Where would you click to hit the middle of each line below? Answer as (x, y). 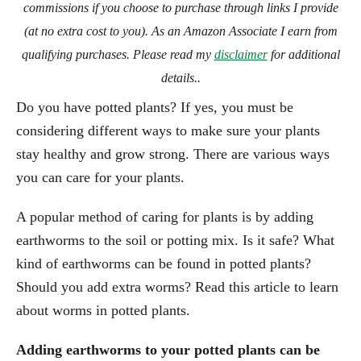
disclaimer (241, 54)
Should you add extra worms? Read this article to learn (177, 286)
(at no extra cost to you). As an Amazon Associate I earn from (180, 31)
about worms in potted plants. (103, 310)
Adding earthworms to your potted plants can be (168, 349)
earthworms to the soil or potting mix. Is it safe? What (175, 240)
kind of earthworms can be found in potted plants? (164, 263)
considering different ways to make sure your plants (168, 130)
